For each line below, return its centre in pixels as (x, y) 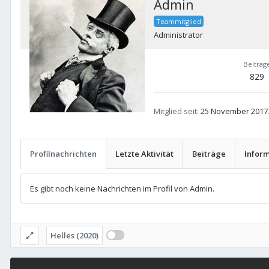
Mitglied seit (175, 111)
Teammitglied (179, 22)
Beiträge (209, 154)
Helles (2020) (74, 236)
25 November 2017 (234, 111)
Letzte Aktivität (144, 154)
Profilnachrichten (63, 154)
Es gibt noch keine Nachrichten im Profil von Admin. (122, 189)
